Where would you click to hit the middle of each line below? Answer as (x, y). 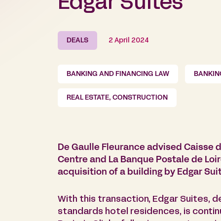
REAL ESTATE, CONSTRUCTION (117, 98)
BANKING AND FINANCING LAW (118, 74)
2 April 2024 (129, 41)
